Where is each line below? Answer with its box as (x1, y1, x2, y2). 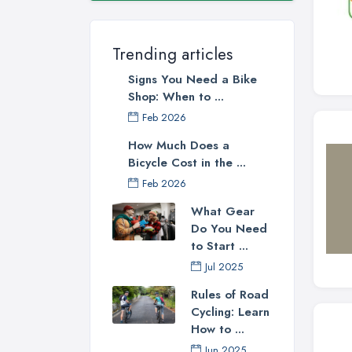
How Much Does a (128, 136, 229, 154)
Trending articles (112, 42, 233, 66)
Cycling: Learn (191, 302, 269, 321)
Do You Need (191, 219, 267, 237)
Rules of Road (191, 285, 269, 303)
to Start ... (191, 236, 248, 255)
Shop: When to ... (128, 87, 224, 105)
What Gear (191, 202, 255, 220)
